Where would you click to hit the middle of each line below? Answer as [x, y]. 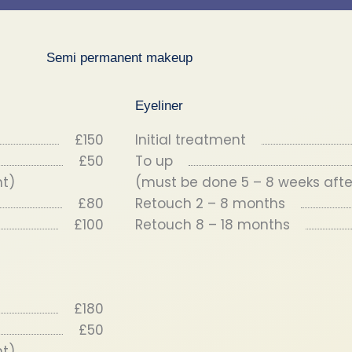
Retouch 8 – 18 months [213, 225]
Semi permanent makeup [119, 58]
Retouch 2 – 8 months [210, 203]
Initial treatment [191, 140]
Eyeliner [159, 106]
